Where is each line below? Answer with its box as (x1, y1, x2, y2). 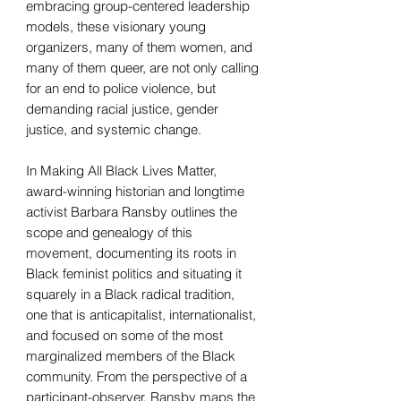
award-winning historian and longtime (26, 182, 244, 200)
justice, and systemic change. (26, 120, 201, 138)
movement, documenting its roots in (26, 243, 236, 261)
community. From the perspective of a (26, 367, 247, 385)
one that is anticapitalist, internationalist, (26, 305, 256, 323)
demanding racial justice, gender (26, 99, 218, 117)
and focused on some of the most (26, 326, 223, 344)
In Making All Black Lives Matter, (26, 161, 217, 179)
